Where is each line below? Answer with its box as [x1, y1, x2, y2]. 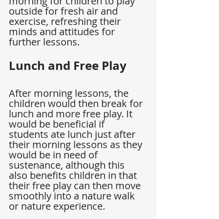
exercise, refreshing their [9, 15, 123, 28]
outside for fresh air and [9, 4, 120, 18]
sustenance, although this [9, 158, 127, 172]
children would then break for [9, 97, 145, 110]
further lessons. [9, 35, 80, 49]
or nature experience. [9, 199, 105, 213]
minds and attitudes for [9, 25, 117, 39]
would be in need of [9, 148, 100, 162]
